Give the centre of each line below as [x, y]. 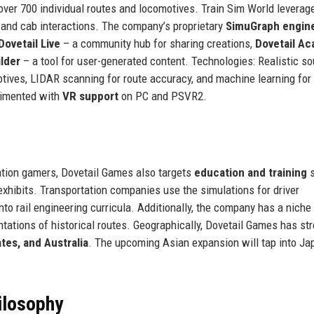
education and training [251, 172]
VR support [90, 96]
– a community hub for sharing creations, [158, 43]
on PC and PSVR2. [163, 96]
